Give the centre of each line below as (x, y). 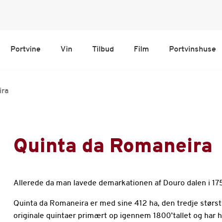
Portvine (25, 49)
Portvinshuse (192, 49)
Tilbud (103, 49)
